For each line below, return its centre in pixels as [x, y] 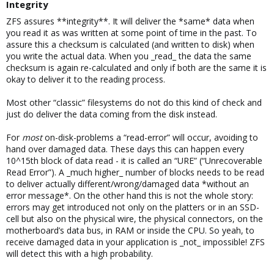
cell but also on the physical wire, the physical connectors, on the [135, 219]
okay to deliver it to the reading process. [86, 79]
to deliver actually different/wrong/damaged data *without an [128, 184]
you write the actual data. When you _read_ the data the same [129, 56]
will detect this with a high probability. [80, 254]
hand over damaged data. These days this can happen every [125, 149]
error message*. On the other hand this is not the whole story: [130, 195]
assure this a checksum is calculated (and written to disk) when [130, 44]
